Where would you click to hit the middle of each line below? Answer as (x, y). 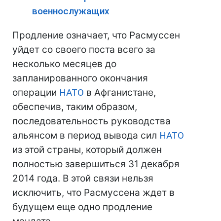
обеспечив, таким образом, (75, 107)
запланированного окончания (80, 78)
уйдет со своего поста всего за (84, 50)
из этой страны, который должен (87, 150)
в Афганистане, (120, 92)
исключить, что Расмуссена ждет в (93, 193)
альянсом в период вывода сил (86, 135)
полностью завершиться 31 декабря (96, 164)
